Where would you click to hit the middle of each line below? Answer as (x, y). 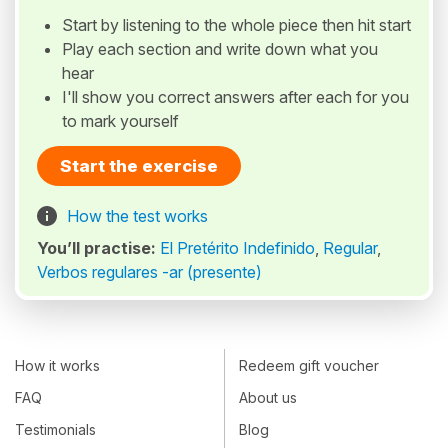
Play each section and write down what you (220, 49)
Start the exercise (139, 166)
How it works (57, 365)
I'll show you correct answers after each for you (235, 97)
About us (268, 397)
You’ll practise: (98, 248)
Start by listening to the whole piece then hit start (236, 25)
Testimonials (55, 430)
